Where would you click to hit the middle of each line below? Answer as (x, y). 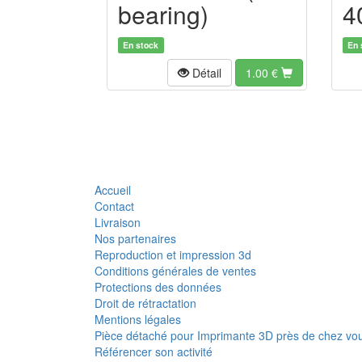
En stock (141, 44)
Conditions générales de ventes (175, 270)
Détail (205, 72)
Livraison (118, 222)
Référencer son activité (154, 351)
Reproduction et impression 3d (173, 254)
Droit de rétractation (145, 303)
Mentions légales (138, 319)
